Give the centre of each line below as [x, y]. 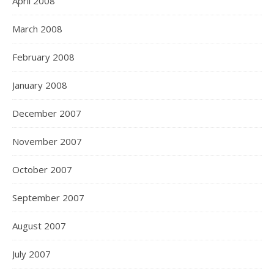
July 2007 [31, 254]
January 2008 [40, 85]
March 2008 [37, 29]
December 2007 [47, 113]
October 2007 [42, 169]
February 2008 [43, 57]
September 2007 [48, 198]
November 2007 [47, 141]
